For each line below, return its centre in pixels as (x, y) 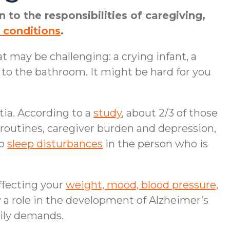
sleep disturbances (55, 144)
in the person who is (155, 144)
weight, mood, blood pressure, (142, 185)
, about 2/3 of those (170, 113)
